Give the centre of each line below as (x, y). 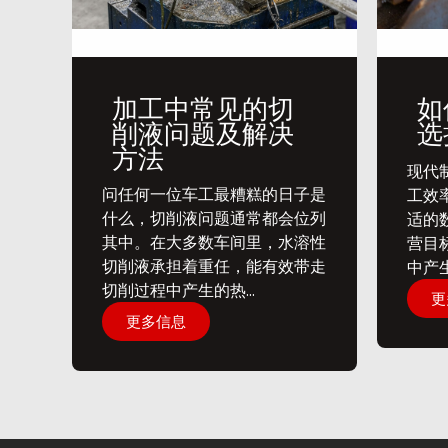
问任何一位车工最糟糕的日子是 (214, 193)
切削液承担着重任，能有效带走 (214, 265)
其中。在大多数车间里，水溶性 (214, 241)
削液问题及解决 (203, 133)
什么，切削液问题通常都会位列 (214, 217)
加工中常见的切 (203, 108)
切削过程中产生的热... (178, 289)
